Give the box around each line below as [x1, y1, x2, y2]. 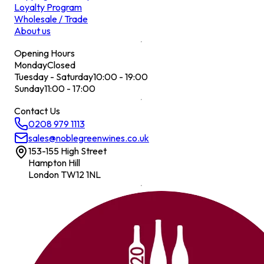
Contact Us [14, 104, 60, 117]
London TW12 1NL [28, 168, 101, 180]
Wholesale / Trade [14, 12, 88, 25]
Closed [47, 58, 75, 71]
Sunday [14, 82, 44, 94]
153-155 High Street [28, 144, 107, 157]
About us [14, 24, 51, 37]
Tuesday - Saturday [14, 70, 93, 82]
